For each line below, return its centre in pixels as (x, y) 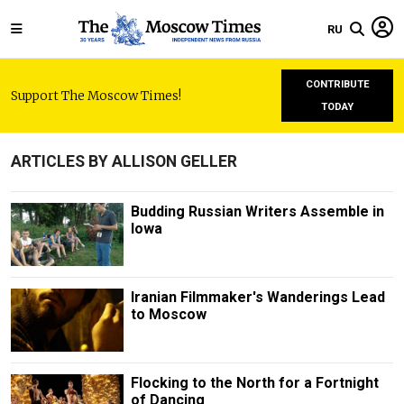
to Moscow (168, 315)
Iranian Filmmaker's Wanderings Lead (257, 298)
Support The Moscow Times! (96, 96)
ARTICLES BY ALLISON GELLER (124, 161)
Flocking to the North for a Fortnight (254, 383)
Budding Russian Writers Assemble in (257, 211)
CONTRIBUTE (337, 84)
